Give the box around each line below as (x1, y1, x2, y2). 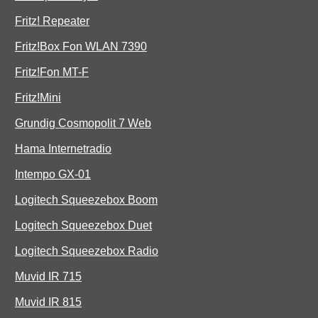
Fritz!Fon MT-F (15, 66, 89, 79)
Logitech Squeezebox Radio (15, 245, 158, 258)
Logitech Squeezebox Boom (15, 194, 158, 207)
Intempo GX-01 (15, 168, 91, 181)
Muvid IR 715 (15, 270, 82, 283)
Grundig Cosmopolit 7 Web (15, 117, 151, 130)
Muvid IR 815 (15, 296, 82, 309)
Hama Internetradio (15, 143, 111, 155)
